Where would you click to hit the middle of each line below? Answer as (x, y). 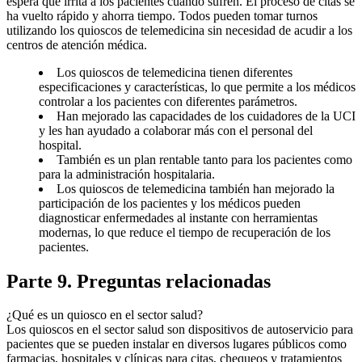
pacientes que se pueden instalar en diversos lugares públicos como (177, 344)
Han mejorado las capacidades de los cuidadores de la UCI (206, 116)
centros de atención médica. (77, 44)
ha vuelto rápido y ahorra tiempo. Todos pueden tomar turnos (162, 15)
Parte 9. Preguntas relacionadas (139, 281)
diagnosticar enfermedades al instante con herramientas (178, 217)
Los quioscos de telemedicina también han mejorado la (196, 188)
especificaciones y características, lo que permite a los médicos (197, 86)
